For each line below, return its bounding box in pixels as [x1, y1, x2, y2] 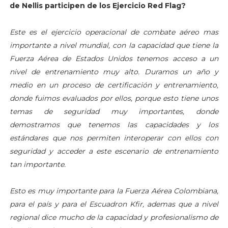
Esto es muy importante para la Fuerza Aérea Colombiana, [9, 186, 219, 195]
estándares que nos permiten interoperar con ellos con [9, 133, 219, 142]
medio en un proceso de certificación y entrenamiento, [9, 80, 219, 90]
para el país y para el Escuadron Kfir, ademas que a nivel [9, 199, 219, 209]
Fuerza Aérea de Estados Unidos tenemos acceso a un [9, 53, 219, 63]
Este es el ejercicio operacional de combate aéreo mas [9, 27, 219, 37]
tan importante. [9, 159, 66, 169]
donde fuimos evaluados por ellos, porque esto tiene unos [9, 93, 219, 103]
